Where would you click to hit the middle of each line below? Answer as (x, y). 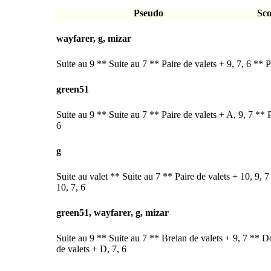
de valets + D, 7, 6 (91, 249)
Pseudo (149, 13)
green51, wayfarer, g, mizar (113, 213)
